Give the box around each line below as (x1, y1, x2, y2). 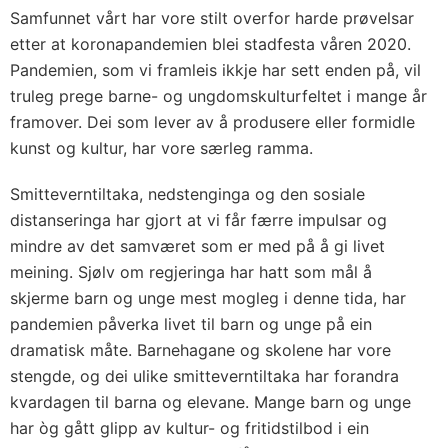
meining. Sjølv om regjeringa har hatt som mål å (10, 262, 372, 283)
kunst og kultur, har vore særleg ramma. (10, 138, 313, 159)
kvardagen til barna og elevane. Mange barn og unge (10, 392, 411, 413)
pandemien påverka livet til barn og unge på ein (10, 314, 372, 335)
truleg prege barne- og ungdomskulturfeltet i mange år (10, 86, 427, 107)
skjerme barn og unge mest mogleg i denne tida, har (10, 288, 406, 309)
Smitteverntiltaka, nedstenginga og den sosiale (10, 184, 365, 205)
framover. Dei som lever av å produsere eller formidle (10, 112, 415, 133)
